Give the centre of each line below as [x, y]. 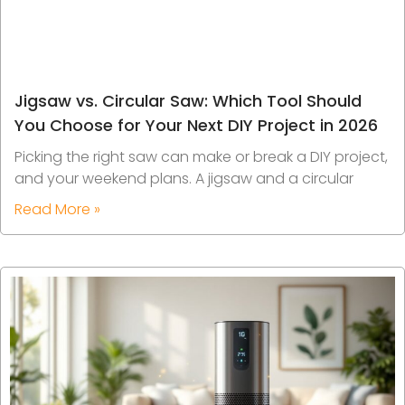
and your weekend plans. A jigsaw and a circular [184, 178]
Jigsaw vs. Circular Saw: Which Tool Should [188, 100]
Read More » [57, 209]
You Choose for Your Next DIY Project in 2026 [196, 125]
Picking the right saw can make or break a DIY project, [201, 156]
